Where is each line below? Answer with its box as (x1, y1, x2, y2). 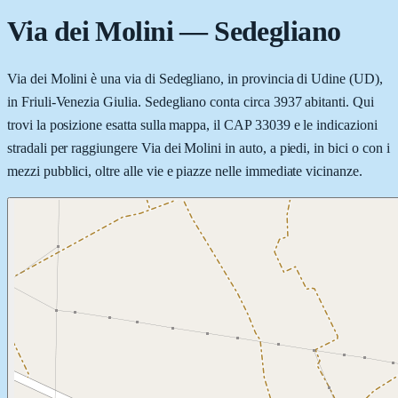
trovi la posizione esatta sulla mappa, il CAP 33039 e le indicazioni (7, 116, 378, 132)
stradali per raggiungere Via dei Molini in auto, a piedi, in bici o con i (7, 139, 390, 155)
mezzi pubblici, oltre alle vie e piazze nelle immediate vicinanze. (7, 163, 362, 179)
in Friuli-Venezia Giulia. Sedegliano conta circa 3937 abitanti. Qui (7, 93, 374, 109)
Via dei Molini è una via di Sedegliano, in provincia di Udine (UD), (7, 70, 383, 86)
